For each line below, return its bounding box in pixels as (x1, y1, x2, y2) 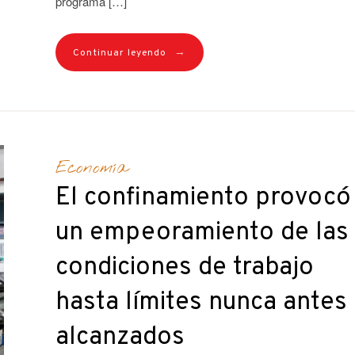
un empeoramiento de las (55, 216, 349, 249)
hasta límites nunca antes (55, 286, 347, 319)
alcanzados (55, 321, 185, 353)
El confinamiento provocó (55, 181, 351, 214)
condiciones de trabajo (55, 251, 314, 284)
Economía (55, 156, 128, 179)
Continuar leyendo (72, 47, 166, 60)
